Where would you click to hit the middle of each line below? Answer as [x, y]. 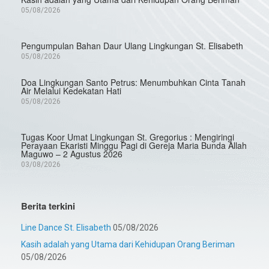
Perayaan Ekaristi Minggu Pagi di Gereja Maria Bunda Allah [134, 146]
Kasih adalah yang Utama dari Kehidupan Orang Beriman [128, 245]
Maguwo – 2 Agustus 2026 [72, 154]
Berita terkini [48, 206]
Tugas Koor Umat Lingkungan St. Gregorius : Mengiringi [128, 137]
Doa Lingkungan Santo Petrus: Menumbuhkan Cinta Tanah [133, 83]
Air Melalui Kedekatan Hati [71, 91]
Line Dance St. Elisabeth [66, 228]
